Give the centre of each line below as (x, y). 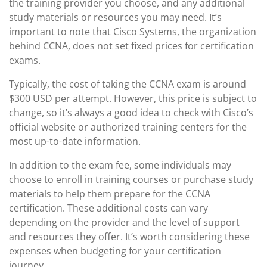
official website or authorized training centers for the (128, 127)
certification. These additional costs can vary (108, 208)
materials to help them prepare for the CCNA (110, 194)
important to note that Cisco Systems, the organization (133, 32)
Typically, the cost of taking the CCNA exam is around (128, 84)
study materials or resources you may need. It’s (115, 17)
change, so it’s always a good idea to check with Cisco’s (131, 113)
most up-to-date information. (75, 141)
